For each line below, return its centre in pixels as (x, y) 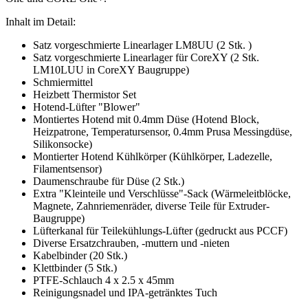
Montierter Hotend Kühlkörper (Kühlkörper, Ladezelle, (153, 156)
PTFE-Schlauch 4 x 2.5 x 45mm (103, 280)
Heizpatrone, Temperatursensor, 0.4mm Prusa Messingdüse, (163, 131)
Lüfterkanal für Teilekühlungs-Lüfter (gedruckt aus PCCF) (160, 230)
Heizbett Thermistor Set (85, 94)
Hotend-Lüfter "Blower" (87, 107)
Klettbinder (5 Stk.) (75, 267)
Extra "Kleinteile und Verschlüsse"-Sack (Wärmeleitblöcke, (162, 193)
